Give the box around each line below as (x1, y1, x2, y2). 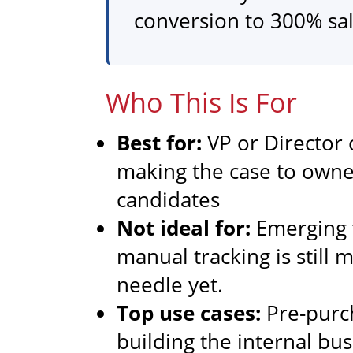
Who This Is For (106, 84, 298, 121)
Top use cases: (117, 298, 262, 327)
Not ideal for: (117, 213, 251, 242)
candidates (117, 184, 221, 214)
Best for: (117, 128, 203, 157)
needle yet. (117, 269, 224, 299)
